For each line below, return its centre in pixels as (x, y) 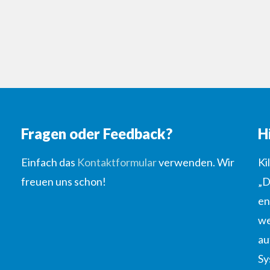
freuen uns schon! (63, 182)
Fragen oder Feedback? (96, 134)
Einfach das (49, 162)
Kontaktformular (117, 162)
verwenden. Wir (195, 162)
